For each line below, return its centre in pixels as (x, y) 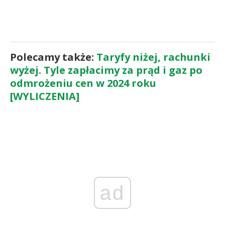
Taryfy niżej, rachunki (153, 57)
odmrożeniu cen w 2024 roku (83, 83)
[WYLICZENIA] (45, 96)
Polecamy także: (53, 57)
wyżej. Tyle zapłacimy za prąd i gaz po (106, 70)
